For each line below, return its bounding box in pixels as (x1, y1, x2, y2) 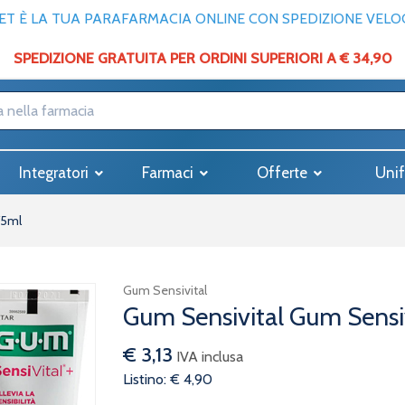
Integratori (19, 164, 92, 182)
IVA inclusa (175, 348, 243, 365)
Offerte (256, 164, 311, 182)
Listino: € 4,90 (122, 371, 212, 388)
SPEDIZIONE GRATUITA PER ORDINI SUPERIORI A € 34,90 (13, 50, 392, 67)
